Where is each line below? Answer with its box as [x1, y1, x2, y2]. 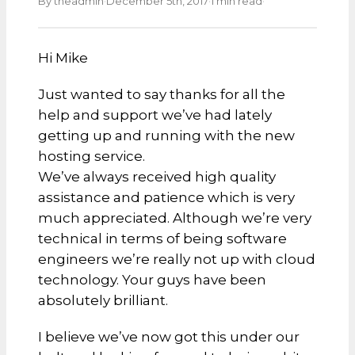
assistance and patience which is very [38, 189, 295, 205]
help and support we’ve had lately [38, 107, 272, 123]
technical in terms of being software [38, 231, 287, 246]
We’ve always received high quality [38, 169, 276, 185]
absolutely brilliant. [38, 292, 168, 308]
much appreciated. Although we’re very [38, 210, 311, 226]
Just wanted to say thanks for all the [38, 86, 285, 102]
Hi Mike [38, 50, 88, 66]
